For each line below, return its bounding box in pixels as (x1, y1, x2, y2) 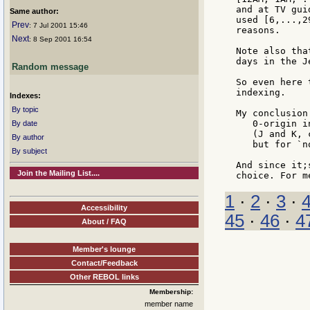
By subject (12, 147, 47, 155)
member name (145, 299, 193, 308)
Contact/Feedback (71, 258, 138, 267)
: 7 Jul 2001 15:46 (29, 21, 88, 29)
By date (12, 119, 37, 127)
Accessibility (81, 203, 127, 212)
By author (12, 133, 44, 141)
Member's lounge (73, 244, 136, 253)
